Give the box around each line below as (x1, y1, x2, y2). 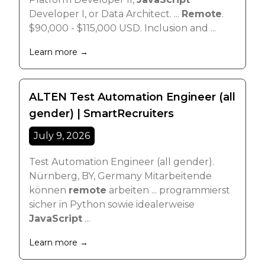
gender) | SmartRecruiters (29, 107, 174, 120)
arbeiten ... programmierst (106, 185, 230, 196)
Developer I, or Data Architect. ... (29, 8, 182, 20)
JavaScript (29, 213, 82, 224)
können (29, 185, 69, 196)
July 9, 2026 (34, 130, 90, 141)
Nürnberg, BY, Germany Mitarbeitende (29, 170, 212, 182)
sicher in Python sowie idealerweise (29, 199, 195, 210)
